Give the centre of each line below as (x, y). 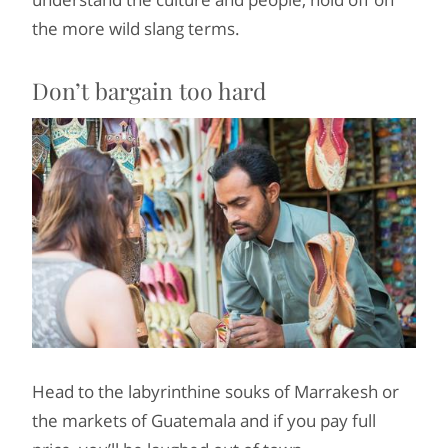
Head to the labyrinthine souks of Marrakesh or (215, 392)
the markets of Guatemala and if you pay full (204, 421)
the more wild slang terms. (136, 28)
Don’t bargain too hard (149, 90)
